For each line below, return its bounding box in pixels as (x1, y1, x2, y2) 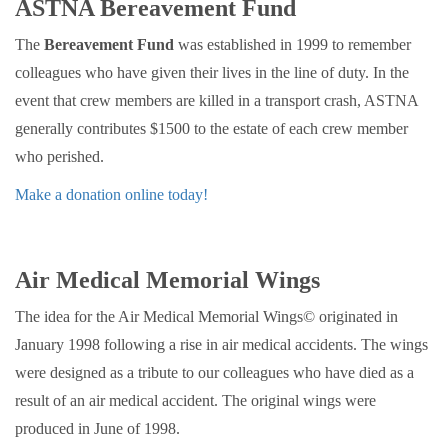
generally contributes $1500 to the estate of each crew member (15, 120, 408, 138)
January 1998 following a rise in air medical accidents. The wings (15, 336, 428, 354)
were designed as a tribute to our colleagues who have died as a (15, 364, 414, 382)
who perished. (15, 148, 104, 166)
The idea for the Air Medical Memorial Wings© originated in (15, 308, 398, 326)
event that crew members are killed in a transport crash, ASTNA (15, 92, 418, 110)
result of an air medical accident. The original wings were (15, 392, 376, 410)
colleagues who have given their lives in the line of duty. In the (15, 64, 409, 82)
